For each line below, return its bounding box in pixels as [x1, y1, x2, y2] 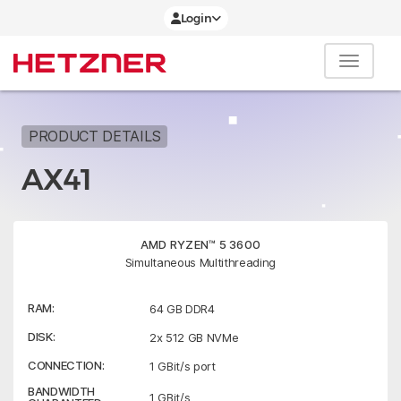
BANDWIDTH [28, 384, 96, 398]
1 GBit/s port [149, 359, 216, 373]
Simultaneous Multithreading [124, 255, 277, 269]
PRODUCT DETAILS [29, 127, 161, 145]
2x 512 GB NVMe [149, 330, 239, 345]
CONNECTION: [28, 358, 105, 372]
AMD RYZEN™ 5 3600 [140, 237, 261, 252]
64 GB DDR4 [149, 302, 215, 316]
